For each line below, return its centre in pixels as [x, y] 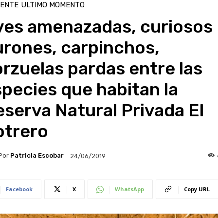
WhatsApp [129, 189]
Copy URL [197, 189]
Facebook [19, 189]
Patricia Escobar [37, 156]
